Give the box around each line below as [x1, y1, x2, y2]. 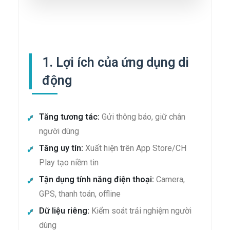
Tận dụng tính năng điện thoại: [39, 175, 154, 185]
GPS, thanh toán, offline [39, 189, 121, 199]
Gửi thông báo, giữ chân [100, 112, 185, 122]
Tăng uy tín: [39, 143, 83, 154]
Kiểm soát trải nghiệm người [89, 206, 191, 216]
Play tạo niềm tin [39, 158, 99, 168]
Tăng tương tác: [39, 112, 100, 122]
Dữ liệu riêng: [39, 206, 89, 216]
